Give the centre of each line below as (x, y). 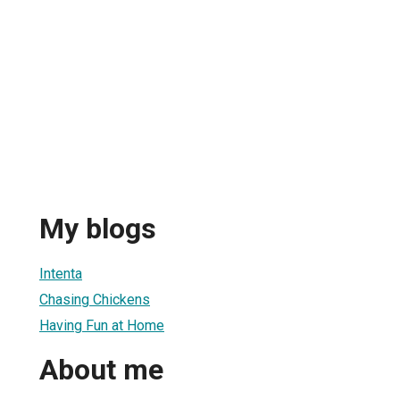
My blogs (98, 229)
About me (101, 370)
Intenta (61, 273)
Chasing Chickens (95, 299)
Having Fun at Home (102, 325)
